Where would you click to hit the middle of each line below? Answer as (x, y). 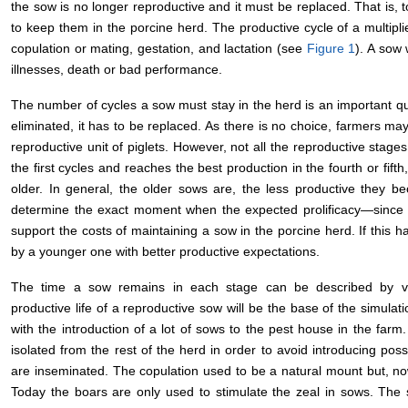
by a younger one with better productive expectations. (165, 252)
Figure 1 (331, 49)
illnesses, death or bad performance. (117, 70)
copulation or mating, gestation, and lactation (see (159, 49)
